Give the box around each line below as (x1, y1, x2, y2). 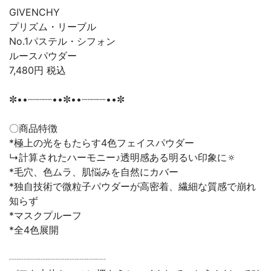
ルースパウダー (9, 50, 77, 62)
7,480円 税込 (9, 64, 66, 76)
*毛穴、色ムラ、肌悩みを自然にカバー (9, 166, 178, 178)
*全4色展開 (9, 224, 59, 236)
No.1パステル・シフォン (9, 35, 116, 47)
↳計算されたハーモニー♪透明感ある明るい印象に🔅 (9, 151, 237, 163)
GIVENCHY (9, 6, 60, 18)
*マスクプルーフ (9, 209, 82, 221)
